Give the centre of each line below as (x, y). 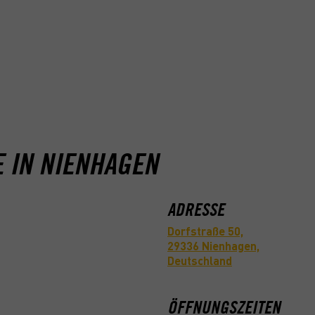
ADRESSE (196, 210)
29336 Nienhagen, (213, 248)
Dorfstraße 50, (205, 233)
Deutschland (200, 263)
